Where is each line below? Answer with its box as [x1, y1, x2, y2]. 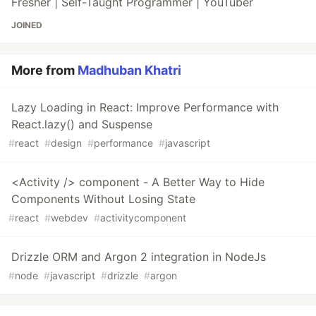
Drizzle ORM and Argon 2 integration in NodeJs [11, 250, 266, 265]
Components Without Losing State [11, 192, 195, 207]
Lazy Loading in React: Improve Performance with [11, 100, 279, 115]
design [51, 137, 82, 150]
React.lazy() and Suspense [11, 117, 152, 132]
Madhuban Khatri [78, 63, 181, 78]
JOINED [11, 20, 42, 31]
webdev [51, 212, 88, 224]
